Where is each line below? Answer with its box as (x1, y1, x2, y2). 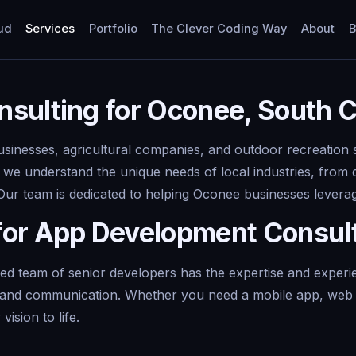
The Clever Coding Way (151, 21, 288, 37)
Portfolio (88, 21, 137, 37)
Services (25, 21, 75, 37)
